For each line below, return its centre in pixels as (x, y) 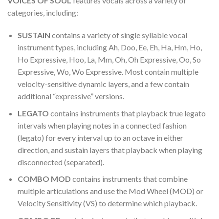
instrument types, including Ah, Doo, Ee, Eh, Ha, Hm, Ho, (109, 47)
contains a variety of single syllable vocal (119, 35)
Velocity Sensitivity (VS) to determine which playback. (107, 203)
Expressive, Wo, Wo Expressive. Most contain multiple (108, 72)
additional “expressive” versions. (71, 96)
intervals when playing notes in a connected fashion (102, 125)
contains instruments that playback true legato (127, 113)
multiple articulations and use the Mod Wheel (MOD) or (110, 191)
